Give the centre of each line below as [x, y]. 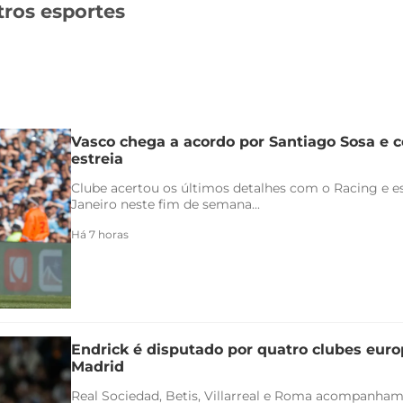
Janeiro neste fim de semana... [166, 204]
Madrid [98, 366]
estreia [97, 158]
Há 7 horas [100, 234]
